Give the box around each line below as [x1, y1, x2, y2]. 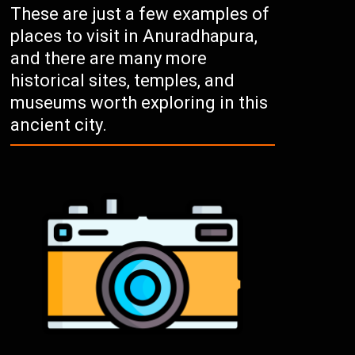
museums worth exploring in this [10, 93, 269, 113]
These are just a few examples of [10, 4, 270, 25]
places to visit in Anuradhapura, [10, 26, 258, 47]
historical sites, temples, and [10, 71, 235, 91]
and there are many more [10, 48, 208, 69]
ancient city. [10, 115, 108, 136]
